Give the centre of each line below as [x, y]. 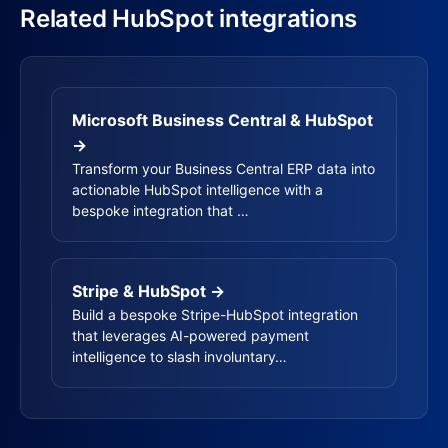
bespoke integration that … [160, 210]
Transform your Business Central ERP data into [223, 168]
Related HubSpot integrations [188, 18]
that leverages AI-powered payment [190, 335]
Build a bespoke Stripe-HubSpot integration [215, 314]
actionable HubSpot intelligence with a [197, 189]
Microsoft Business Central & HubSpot [222, 120]
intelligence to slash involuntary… [179, 356]
